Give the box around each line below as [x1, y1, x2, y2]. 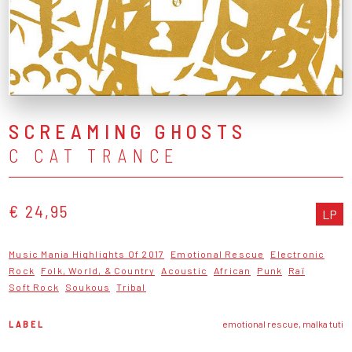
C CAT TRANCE [9, 145, 180, 166]
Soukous [65, 280, 111, 292]
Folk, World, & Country [41, 264, 156, 276]
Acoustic [161, 264, 208, 276]
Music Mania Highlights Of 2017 [9, 247, 165, 259]
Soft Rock [9, 280, 60, 292]
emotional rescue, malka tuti [222, 317, 343, 329]
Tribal [116, 280, 146, 292]
